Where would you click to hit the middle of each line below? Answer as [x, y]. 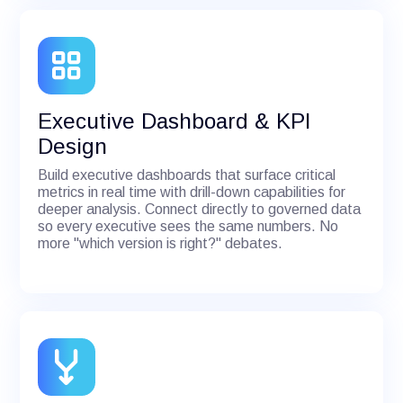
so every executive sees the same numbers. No [188, 226]
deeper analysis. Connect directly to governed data [200, 209]
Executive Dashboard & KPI [175, 121]
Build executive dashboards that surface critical [187, 175]
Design [73, 146]
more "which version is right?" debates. [161, 243]
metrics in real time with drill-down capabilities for [192, 192]
